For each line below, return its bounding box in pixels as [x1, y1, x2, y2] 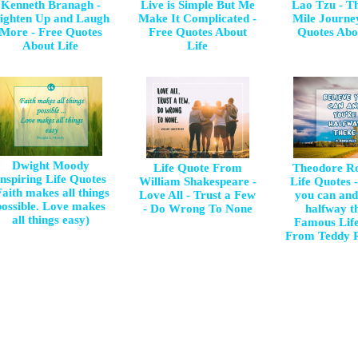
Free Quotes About [148, 26, 247, 38]
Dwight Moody [11, 159, 89, 172]
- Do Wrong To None [142, 202, 253, 215]
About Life [22, 39, 78, 52]
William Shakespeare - [138, 175, 257, 188]
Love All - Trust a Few [139, 189, 256, 201]
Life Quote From [153, 161, 242, 174]
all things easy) [11, 213, 89, 226]
